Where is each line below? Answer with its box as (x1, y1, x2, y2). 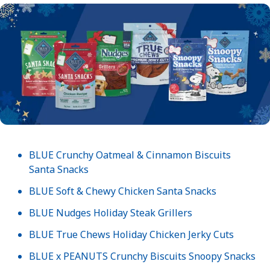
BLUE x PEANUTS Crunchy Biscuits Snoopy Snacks (29, 250, 256, 263)
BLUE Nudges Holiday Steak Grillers (29, 206, 192, 220)
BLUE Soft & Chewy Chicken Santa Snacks (29, 184, 216, 198)
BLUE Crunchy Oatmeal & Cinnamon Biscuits (29, 148, 231, 162)
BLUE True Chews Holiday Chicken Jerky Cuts (29, 228, 234, 242)
